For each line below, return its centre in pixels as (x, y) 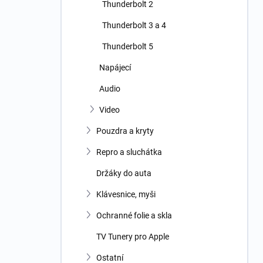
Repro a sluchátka (129, 152)
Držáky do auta (124, 173)
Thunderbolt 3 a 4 (134, 25)
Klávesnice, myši (126, 194)
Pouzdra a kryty (125, 131)
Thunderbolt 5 (128, 46)
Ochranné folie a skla (134, 215)
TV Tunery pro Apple (133, 237)
